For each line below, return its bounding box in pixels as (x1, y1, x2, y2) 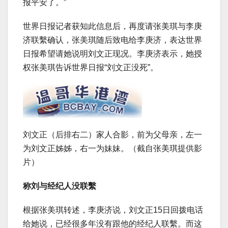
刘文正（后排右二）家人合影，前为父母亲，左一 (23, 130, 202, 139)
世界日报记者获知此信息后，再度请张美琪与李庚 (23, 21, 202, 31)
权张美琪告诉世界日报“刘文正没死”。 (23, 63, 158, 72)
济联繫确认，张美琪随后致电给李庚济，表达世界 (23, 35, 202, 44)
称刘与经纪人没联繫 (23, 181, 96, 190)
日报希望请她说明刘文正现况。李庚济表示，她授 (23, 49, 202, 58)
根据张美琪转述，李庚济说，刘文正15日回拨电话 (23, 205, 203, 214)
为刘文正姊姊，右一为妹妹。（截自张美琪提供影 (23, 144, 202, 153)
